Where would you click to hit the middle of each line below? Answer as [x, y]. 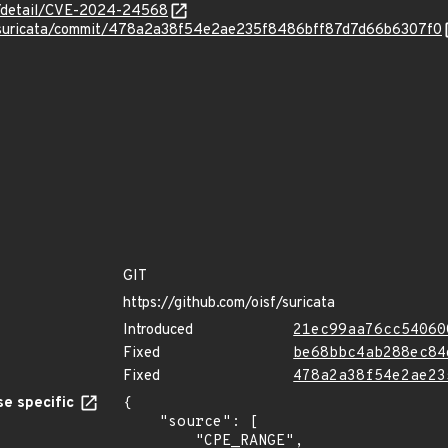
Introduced [158, 330]
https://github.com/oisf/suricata [229, 303]
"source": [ [141, 422]
